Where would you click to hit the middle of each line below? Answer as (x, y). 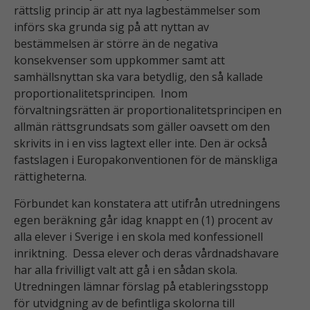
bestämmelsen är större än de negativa (116, 44)
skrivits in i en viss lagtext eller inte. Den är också (140, 144)
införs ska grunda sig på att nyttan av (111, 27)
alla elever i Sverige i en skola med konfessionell (138, 236)
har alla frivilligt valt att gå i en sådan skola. (126, 270)
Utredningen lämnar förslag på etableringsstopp (141, 286)
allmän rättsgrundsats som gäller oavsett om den (142, 127)
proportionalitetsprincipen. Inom (101, 94)
